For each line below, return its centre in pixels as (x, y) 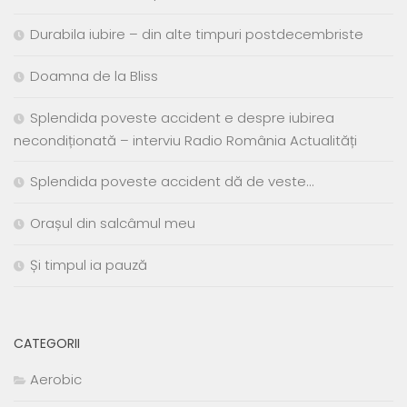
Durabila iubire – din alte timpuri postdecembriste (197, 35)
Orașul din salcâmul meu (113, 223)
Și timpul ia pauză (89, 265)
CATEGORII (47, 344)
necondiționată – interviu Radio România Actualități (185, 141)
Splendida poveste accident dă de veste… (172, 182)
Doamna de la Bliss (94, 76)
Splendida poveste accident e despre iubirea (182, 118)
